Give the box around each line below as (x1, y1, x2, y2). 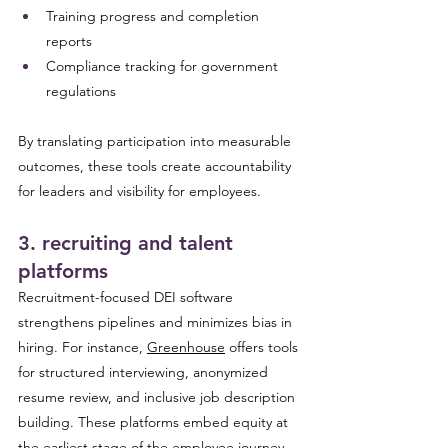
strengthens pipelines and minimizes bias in (18, 313, 296, 331)
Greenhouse (147, 338, 225, 356)
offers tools (225, 338, 302, 356)
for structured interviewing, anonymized (18, 363, 272, 381)
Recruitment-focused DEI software (18, 288, 237, 306)
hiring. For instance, (18, 338, 147, 356)
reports (46, 32, 92, 50)
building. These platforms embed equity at (18, 413, 292, 431)
